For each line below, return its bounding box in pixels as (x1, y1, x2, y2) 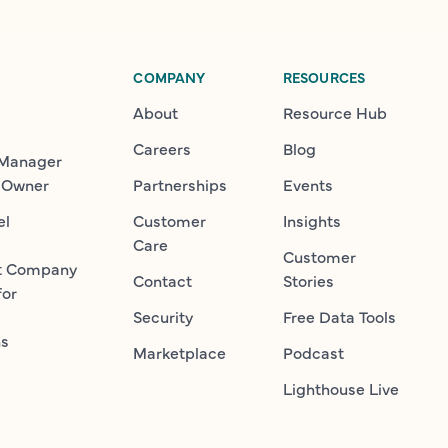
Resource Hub (282, 101, 387, 124)
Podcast (282, 341, 344, 364)
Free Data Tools (282, 305, 396, 328)
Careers (133, 137, 192, 160)
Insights (282, 209, 341, 232)
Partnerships (133, 173, 228, 196)
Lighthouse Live (282, 377, 399, 400)
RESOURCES (282, 67, 366, 88)
